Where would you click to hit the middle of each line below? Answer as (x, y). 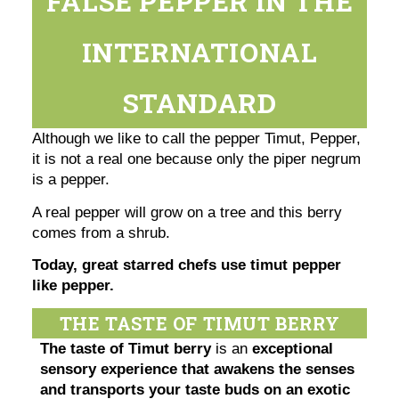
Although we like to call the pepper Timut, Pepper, (197, 138)
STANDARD (199, 102)
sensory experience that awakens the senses (198, 369)
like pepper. (76, 286)
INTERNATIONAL (199, 52)
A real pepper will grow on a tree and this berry (187, 212)
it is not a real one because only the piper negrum (197, 159)
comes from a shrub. (104, 232)
